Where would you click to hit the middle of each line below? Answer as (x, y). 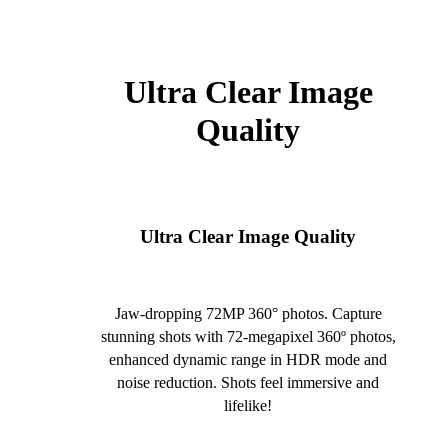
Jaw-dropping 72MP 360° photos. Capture (248, 313)
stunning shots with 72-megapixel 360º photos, (248, 336)
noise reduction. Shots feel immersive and (248, 382)
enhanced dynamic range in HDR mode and (248, 359)
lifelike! (248, 405)
